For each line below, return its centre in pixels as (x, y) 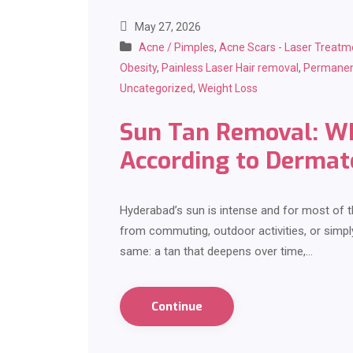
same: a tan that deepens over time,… (216, 252)
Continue (177, 307)
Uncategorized (156, 89)
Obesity (138, 68)
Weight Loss (228, 89)
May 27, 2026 (167, 27)
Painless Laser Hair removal (230, 68)
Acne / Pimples (176, 48)
